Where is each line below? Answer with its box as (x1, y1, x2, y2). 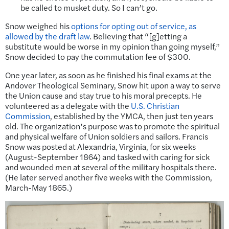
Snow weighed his (5, 20, 71, 32)
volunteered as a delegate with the (5, 100, 131, 112)
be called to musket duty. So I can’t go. (20, 2, 157, 14)
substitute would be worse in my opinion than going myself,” (5, 40, 220, 53)
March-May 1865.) (5, 181, 72, 194)
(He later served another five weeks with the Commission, (5, 171, 212, 184)
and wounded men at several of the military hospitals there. (5, 161, 217, 173)
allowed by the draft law (5, 30, 89, 42)
